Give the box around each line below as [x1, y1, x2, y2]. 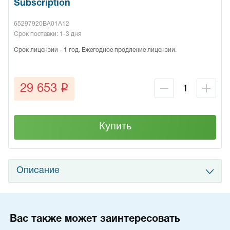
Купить [99, 120, 131, 132]
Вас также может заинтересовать [10, 215, 180, 224]
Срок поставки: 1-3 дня [14, 31, 81, 37]
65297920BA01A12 [14, 21, 69, 27]
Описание [16, 166, 60, 176]
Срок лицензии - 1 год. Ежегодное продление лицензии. [14, 47, 177, 53]
